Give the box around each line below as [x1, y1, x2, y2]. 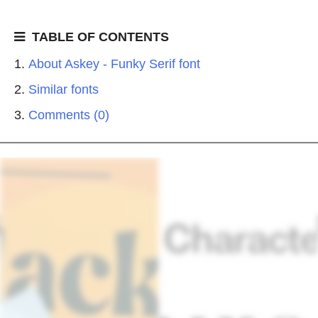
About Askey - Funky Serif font [28, 57, 200, 71]
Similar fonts [28, 82, 99, 97]
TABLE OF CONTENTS [32, 30, 169, 44]
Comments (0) [28, 108, 109, 122]
